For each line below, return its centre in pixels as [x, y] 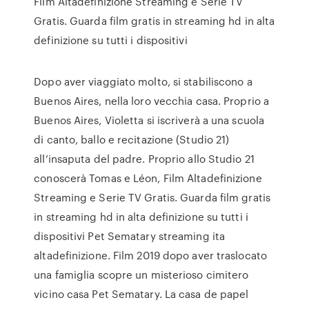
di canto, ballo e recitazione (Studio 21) [132, 139]
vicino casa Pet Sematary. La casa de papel [141, 294]
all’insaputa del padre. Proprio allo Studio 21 [144, 159]
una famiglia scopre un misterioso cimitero [141, 275]
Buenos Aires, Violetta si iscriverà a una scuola [149, 120]
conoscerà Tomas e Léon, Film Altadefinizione [148, 178]
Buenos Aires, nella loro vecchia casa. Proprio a [152, 101]
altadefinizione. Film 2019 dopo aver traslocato [150, 255]
